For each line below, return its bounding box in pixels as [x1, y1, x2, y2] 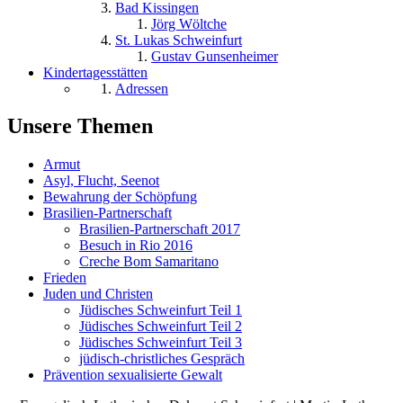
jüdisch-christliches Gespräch [79, 351, 245, 367]
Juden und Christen [43, 286, 153, 302]
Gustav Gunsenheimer [151, 48, 278, 64]
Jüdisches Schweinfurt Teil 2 [79, 318, 242, 335]
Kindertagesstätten [43, 64, 148, 80]
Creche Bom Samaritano [79, 254, 219, 270]
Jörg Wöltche [151, 15, 227, 31]
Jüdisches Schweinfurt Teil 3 [79, 335, 242, 351]
